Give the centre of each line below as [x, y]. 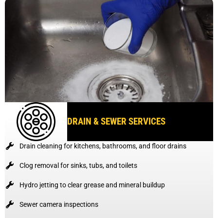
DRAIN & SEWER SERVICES [117, 121]
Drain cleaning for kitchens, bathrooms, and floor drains [103, 146]
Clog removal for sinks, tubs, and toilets [78, 165]
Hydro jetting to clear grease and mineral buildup [92, 185]
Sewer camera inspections [59, 204]
